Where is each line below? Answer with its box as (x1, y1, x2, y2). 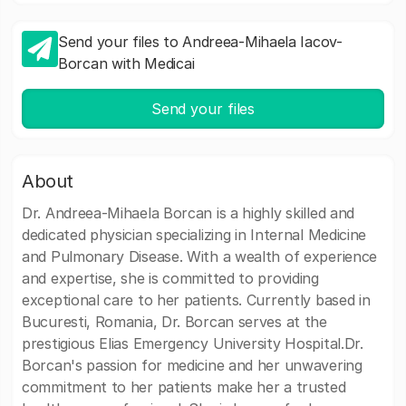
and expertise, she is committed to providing (22, 269, 319, 287)
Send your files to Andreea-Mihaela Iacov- (58, 33, 343, 51)
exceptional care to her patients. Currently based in (22, 291, 371, 309)
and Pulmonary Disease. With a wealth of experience (22, 247, 378, 266)
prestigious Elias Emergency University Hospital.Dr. (22, 334, 363, 353)
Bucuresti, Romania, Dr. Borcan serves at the (22, 313, 327, 331)
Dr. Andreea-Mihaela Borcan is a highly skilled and (22, 204, 355, 222)
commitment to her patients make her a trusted (22, 378, 346, 396)
